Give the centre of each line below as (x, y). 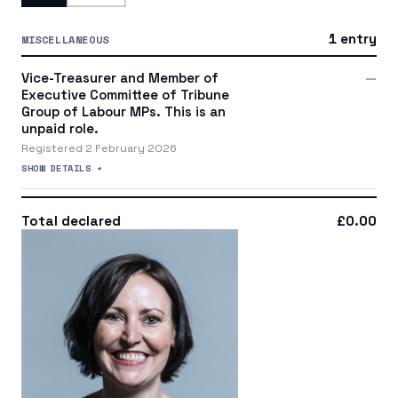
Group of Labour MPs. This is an (123, 111)
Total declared (71, 220)
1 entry (352, 38)
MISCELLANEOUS (65, 39)
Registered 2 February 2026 (99, 148)
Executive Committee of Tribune (125, 94)
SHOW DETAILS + (62, 167)
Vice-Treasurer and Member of (120, 77)
